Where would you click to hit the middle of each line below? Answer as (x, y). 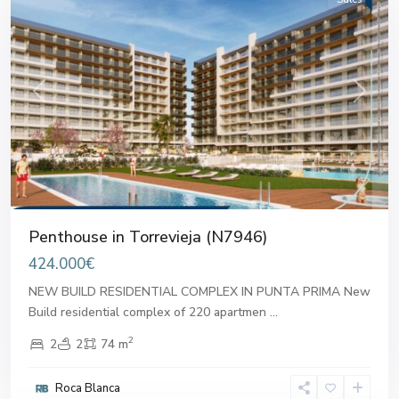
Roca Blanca (88, 388)
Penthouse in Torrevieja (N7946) (148, 236)
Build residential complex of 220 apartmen (149, 312)
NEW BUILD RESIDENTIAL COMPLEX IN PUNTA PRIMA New (199, 291)
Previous (62, 100)
